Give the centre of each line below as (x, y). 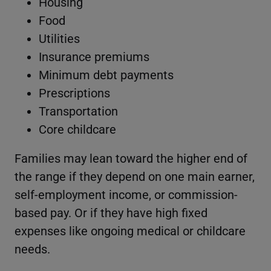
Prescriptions (74, 92)
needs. (32, 248)
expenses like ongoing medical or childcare (130, 230)
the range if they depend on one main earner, (135, 176)
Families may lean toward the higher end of (131, 158)
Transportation (78, 110)
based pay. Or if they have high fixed (111, 212)
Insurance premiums (94, 56)
